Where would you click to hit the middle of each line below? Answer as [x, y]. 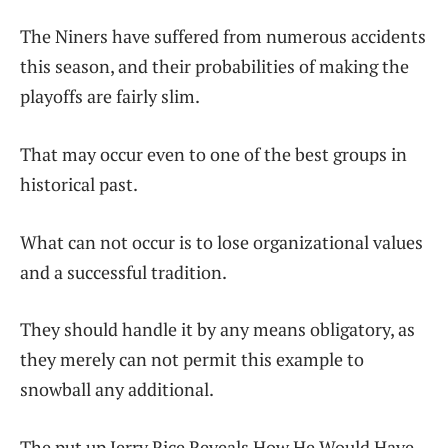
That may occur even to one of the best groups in [213, 153]
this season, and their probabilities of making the [214, 66]
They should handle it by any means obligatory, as [217, 329]
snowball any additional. [117, 389]
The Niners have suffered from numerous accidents [223, 36]
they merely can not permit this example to [192, 359]
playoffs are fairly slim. [110, 96]
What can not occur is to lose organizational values [221, 241]
